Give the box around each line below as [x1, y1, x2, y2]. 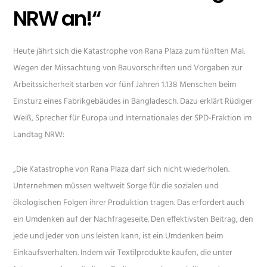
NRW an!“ [13, 4, 101, 33]
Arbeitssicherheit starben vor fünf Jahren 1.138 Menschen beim [13, 78, 237, 92]
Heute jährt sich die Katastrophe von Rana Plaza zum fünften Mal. [13, 45, 246, 59]
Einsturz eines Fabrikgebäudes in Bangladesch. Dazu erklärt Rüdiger [13, 95, 253, 109]
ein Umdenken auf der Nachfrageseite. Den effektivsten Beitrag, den [13, 213, 254, 227]
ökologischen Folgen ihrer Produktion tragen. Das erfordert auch [13, 196, 245, 210]
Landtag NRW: [13, 128, 65, 142]
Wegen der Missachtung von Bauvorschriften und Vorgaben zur [13, 61, 243, 76]
